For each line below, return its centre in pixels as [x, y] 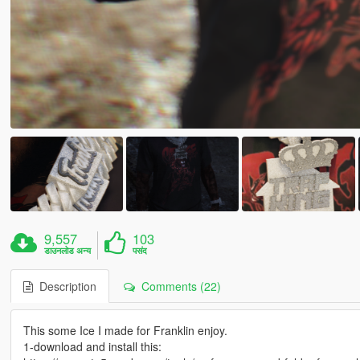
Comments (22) [178, 286]
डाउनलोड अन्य [68, 251]
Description [64, 286]
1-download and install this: [92, 347]
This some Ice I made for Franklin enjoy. [125, 331]
